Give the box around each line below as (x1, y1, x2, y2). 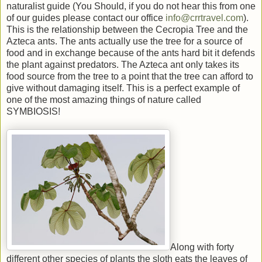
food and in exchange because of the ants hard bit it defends (6, 47, 255, 58)
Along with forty (170, 242, 234, 252)
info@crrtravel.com (166, 12, 243, 23)
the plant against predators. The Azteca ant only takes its (6, 59, 239, 70)
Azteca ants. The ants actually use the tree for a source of (6, 36, 242, 46)
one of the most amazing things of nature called (6, 94, 201, 105)
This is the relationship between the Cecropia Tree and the (6, 24, 248, 35)
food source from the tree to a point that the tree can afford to (6, 71, 253, 81)
